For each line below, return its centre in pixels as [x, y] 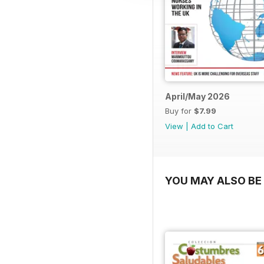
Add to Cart [212, 126]
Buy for [179, 110]
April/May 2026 [197, 96]
